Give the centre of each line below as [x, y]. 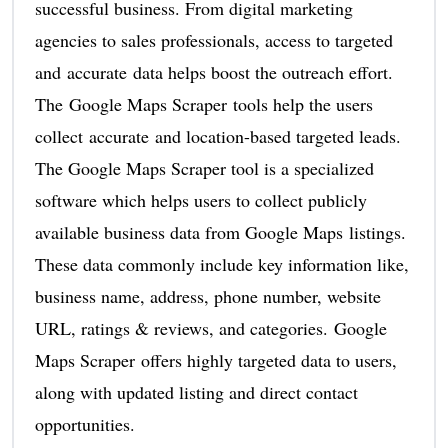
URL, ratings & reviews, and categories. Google [210, 327]
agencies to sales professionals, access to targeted [213, 39]
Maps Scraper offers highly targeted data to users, [215, 359]
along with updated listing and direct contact [196, 391]
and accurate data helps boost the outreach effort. [213, 71]
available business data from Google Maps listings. [220, 231]
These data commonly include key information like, [221, 263]
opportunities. [84, 423]
